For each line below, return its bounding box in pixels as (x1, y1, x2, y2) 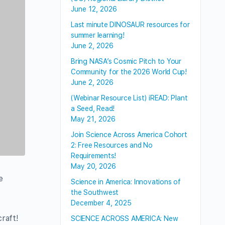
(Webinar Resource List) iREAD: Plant (71, 94, 188, 102)
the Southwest (71, 188, 119, 196)
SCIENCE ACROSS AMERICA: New (71, 214, 178, 222)
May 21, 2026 (71, 115, 116, 123)
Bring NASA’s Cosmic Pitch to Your (71, 57, 182, 65)
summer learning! (71, 31, 125, 39)
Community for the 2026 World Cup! (71, 68, 187, 76)
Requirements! (71, 152, 117, 160)
